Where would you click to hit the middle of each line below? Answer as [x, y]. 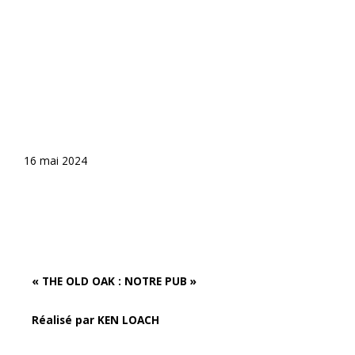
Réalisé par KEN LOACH [95, 320]
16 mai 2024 [55, 161]
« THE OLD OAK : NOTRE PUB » [114, 281]
